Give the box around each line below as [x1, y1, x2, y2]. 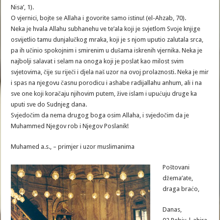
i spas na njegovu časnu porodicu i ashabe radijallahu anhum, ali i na [11, 79, 202, 86]
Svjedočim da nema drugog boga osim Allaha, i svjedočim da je [11, 111, 190, 119]
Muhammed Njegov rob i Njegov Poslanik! [11, 122, 129, 130]
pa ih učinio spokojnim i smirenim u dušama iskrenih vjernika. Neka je [11, 47, 203, 54]
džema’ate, [163, 174, 193, 182]
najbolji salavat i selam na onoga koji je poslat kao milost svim [11, 57, 184, 65]
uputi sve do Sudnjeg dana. [11, 101, 87, 108]
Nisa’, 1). [11, 3, 34, 11]
